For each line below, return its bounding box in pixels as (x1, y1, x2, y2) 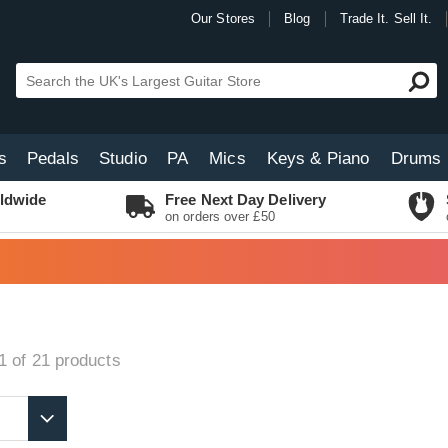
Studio (99, 149, 147, 168)
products (49, 351, 121, 370)
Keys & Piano (266, 149, 370, 168)
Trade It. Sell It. (339, 11, 433, 26)
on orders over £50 (165, 209, 275, 224)
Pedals (27, 149, 79, 168)
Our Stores (191, 11, 255, 26)
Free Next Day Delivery (165, 191, 327, 208)
